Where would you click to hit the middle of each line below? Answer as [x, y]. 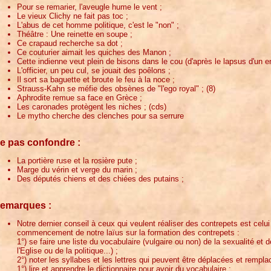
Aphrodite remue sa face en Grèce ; [80, 97]
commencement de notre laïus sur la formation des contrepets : [128, 232]
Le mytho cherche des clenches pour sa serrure [100, 116]
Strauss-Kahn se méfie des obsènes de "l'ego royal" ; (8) [116, 88]
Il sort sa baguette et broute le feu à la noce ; [96, 79]
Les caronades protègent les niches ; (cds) [92, 106]
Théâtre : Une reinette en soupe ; [75, 34]
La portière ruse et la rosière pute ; [77, 160]
